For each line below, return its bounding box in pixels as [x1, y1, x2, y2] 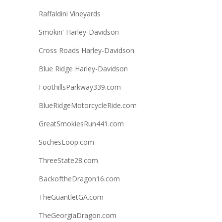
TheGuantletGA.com [38, 192, 104, 202]
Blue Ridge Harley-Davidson [38, 64, 128, 74]
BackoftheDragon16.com [38, 174, 120, 184]
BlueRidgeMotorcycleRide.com [38, 101, 137, 111]
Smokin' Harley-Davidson [38, 27, 119, 37]
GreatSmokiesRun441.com [38, 119, 124, 129]
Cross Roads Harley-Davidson [38, 46, 134, 55]
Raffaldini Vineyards [38, 9, 101, 19]
